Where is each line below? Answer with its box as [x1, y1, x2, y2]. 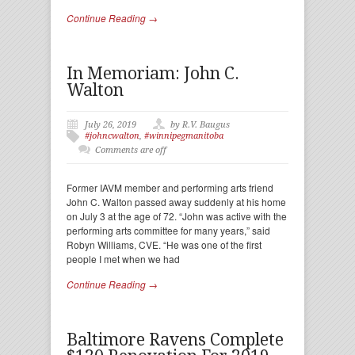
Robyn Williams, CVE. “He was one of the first [67, 238, 261, 251]
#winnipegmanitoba [144, 131, 223, 141]
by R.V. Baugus [170, 120, 230, 130]
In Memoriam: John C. [67, 63, 239, 83]
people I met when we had [67, 252, 180, 265]
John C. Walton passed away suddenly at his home [67, 195, 286, 208]
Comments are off [95, 145, 166, 155]
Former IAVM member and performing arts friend [67, 181, 273, 194]
